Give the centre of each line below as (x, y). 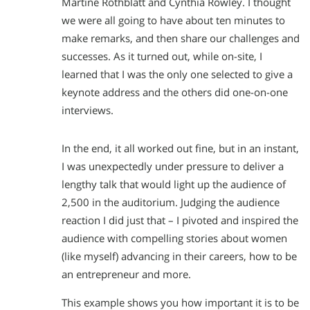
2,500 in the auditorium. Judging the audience (171, 203)
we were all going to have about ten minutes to (173, 21)
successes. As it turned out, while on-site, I (162, 57)
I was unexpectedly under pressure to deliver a (173, 167)
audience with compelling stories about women (174, 239)
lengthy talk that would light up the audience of (174, 185)
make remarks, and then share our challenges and (181, 39)
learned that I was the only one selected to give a (177, 75)
